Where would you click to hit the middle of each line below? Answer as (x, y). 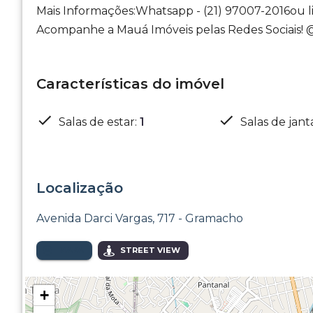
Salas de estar (97, 122)
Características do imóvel (130, 84)
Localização (80, 188)
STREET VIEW (150, 250)
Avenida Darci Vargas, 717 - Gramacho (140, 218)
